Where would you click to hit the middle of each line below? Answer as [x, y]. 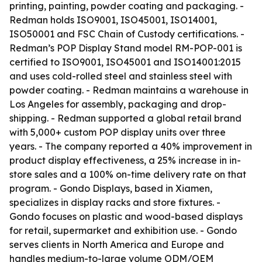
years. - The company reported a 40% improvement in [131, 146]
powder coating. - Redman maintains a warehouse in [129, 90]
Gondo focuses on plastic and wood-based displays [126, 216]
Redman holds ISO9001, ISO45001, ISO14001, [113, 20]
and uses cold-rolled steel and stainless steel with [121, 76]
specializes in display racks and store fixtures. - [115, 202]
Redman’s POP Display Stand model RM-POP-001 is [126, 48]
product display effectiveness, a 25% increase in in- [125, 160]
